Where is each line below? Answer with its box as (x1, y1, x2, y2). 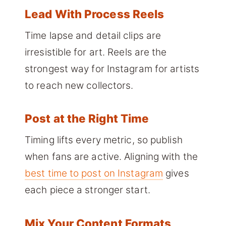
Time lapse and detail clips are (25, 29, 161, 41)
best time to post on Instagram (25, 167, 163, 179)
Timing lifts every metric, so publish (25, 134, 183, 146)
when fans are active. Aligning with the (25, 150, 198, 162)
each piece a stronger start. (25, 184, 150, 196)
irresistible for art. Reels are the (25, 46, 167, 58)
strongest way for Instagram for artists (25, 63, 199, 75)
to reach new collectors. (25, 79, 134, 91)
